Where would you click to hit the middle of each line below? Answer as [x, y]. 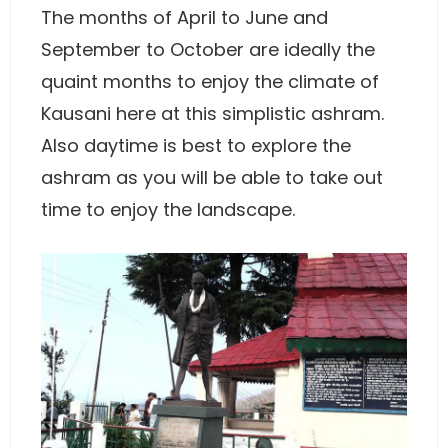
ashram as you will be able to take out [212, 177]
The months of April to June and [184, 17]
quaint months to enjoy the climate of [210, 81]
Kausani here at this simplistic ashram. [212, 113]
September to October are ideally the [208, 49]
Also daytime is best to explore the [196, 145]
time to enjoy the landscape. [168, 209]
